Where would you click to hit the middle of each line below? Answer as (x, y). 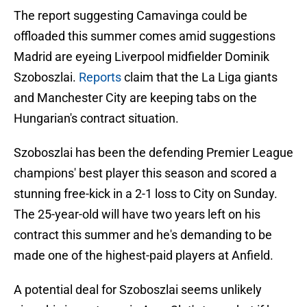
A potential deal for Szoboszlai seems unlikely (138, 290)
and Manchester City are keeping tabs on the (135, 98)
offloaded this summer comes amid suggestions (145, 36)
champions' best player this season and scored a (145, 173)
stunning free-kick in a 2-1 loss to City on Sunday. (146, 194)
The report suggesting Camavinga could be (131, 16)
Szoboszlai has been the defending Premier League (153, 153)
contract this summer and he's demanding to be (143, 235)
